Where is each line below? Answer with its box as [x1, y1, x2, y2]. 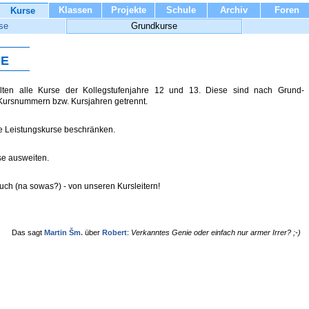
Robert [101, 228, 127, 237]
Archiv [220, 5, 248, 15]
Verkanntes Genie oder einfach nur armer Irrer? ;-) [130, 228, 301, 237]
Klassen [58, 5, 92, 15]
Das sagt [11, 228, 44, 237]
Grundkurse [131, 21, 177, 31]
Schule [166, 5, 196, 15]
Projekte [110, 5, 146, 15]
